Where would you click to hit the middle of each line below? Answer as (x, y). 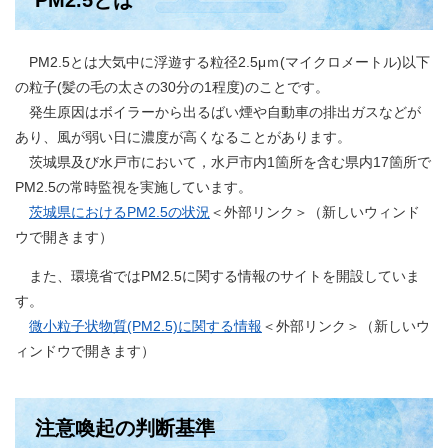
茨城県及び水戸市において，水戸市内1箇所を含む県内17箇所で (223, 162)
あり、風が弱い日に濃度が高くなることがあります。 (183, 137)
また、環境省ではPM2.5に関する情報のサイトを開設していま (217, 276)
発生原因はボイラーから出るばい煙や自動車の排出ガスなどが (218, 112)
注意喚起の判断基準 (125, 428)
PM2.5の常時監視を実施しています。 (133, 187)
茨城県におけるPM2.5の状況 (119, 212)
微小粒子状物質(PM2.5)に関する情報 (145, 326)
